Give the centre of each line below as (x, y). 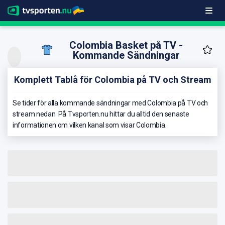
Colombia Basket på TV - (126, 45)
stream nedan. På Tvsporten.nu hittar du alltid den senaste (101, 114)
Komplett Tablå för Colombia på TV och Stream (113, 79)
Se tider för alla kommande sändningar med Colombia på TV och (110, 103)
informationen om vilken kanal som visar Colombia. (90, 125)
